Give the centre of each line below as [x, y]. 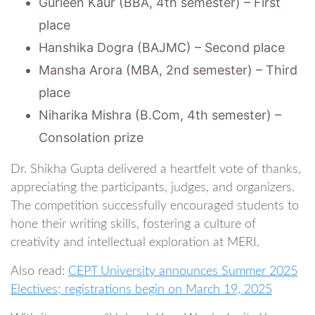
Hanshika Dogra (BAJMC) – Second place [162, 47]
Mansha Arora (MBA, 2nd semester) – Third [168, 70]
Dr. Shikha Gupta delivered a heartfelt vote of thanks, [156, 169]
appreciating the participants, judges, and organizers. [153, 187]
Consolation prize [91, 137]
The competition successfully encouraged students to [155, 206]
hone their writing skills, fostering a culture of [133, 224]
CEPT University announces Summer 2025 [183, 271]
